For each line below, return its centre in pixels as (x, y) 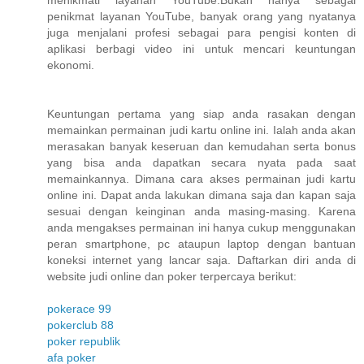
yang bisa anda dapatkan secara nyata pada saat (201, 163)
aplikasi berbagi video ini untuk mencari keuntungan (201, 49)
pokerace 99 (79, 309)
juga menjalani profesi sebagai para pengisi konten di (201, 33)
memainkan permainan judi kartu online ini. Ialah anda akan (201, 130)
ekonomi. (71, 65)
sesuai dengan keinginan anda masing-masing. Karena (201, 212)
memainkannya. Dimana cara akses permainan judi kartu (201, 179)
